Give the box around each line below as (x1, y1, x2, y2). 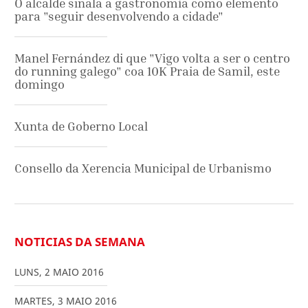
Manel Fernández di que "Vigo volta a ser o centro (14, 50, 290, 65)
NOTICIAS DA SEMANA (14, 233, 145, 250)
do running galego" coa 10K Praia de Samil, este (14, 63, 280, 78)
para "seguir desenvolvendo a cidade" (14, 8, 223, 23)
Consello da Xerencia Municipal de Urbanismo (14, 160, 272, 175)
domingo (14, 76, 65, 91)
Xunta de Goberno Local (14, 118, 148, 133)
